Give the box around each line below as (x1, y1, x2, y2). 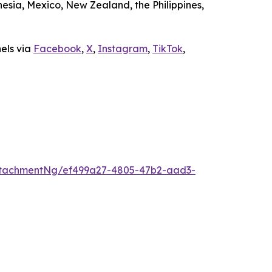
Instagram (98, 42, 148, 55)
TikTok (152, 42, 183, 55)
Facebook (33, 42, 81, 55)
